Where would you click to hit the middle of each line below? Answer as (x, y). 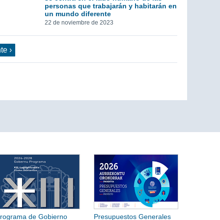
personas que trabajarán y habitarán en (111, 6)
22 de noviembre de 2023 (79, 23)
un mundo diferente (78, 14)
